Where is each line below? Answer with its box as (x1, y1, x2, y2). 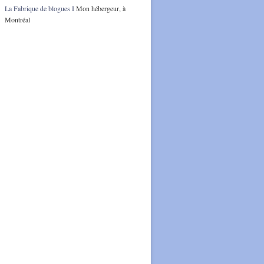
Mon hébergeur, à (74, 4, 126, 13)
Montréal (5, 15, 30, 24)
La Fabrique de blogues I (5, 4, 74, 13)
